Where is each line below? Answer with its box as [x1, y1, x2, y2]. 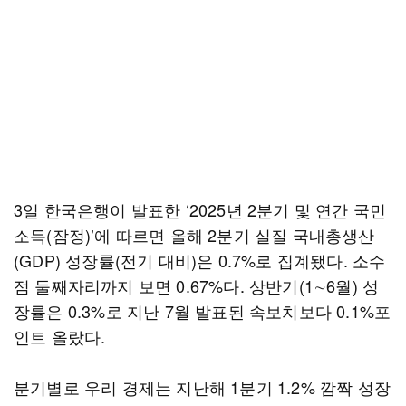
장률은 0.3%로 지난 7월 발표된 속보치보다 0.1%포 [14, 299, 391, 323]
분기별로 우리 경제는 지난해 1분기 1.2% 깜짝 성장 [14, 375, 391, 399]
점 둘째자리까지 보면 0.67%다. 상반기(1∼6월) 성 [14, 274, 380, 297]
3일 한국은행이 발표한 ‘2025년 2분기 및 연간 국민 [14, 198, 387, 221]
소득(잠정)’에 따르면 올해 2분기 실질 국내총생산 [14, 223, 375, 246]
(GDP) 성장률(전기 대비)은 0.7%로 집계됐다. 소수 [14, 248, 386, 272]
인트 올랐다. [14, 324, 106, 348]
